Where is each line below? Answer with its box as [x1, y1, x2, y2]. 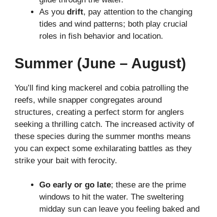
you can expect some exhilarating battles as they [15, 143, 192, 153]
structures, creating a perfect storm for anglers [15, 107, 184, 117]
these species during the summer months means [15, 131, 191, 141]
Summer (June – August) [15, 55, 186, 71]
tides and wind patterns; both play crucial [39, 19, 187, 29]
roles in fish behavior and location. [39, 31, 166, 41]
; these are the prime [111, 180, 186, 190]
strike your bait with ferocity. [15, 155, 117, 165]
